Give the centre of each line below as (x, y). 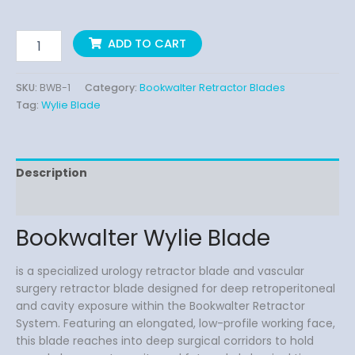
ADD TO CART (147, 44)
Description (52, 172)
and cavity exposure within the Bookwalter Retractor (160, 306)
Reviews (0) (51, 201)
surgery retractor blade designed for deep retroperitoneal (176, 289)
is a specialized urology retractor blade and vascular (160, 271)
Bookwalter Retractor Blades (212, 87)
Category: (112, 87)
